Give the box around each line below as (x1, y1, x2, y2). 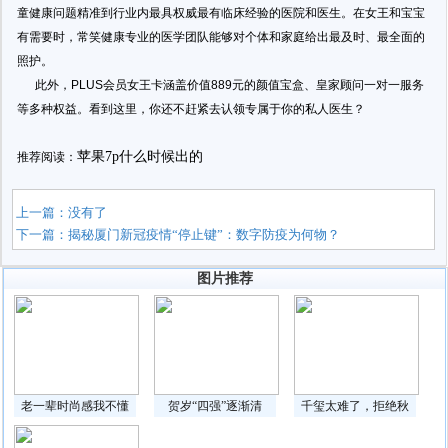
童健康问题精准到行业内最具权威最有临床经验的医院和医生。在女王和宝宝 (17, 6, 425, 20)
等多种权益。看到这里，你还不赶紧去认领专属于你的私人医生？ (17, 102, 365, 116)
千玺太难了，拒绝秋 (301, 399, 410, 413)
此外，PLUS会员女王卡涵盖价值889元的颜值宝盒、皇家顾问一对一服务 (17, 78, 424, 92)
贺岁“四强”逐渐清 (168, 399, 263, 413)
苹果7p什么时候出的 (77, 149, 203, 164)
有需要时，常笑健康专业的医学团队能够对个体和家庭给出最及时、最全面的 (17, 30, 425, 44)
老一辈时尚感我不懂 (21, 399, 130, 413)
